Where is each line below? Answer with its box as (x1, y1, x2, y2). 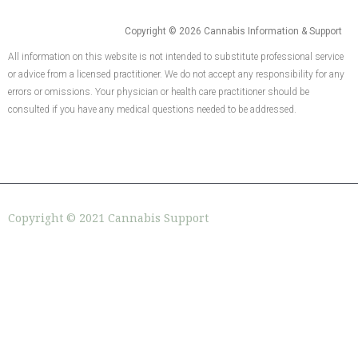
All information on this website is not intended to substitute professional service (8, 51, 344, 63)
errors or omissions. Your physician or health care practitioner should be (8, 86, 309, 98)
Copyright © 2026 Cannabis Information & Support (125, 26, 342, 38)
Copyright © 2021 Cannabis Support (8, 210, 209, 226)
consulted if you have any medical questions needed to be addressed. (8, 104, 296, 116)
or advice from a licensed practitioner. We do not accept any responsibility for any (8, 69, 344, 81)
